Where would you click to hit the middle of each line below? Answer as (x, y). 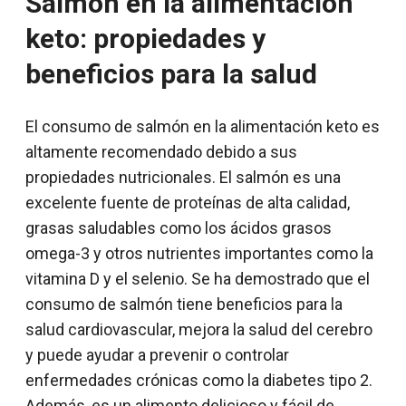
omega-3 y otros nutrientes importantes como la (199, 254)
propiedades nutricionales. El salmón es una (183, 178)
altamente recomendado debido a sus (161, 152)
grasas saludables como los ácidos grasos (179, 228)
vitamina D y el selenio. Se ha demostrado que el (198, 279)
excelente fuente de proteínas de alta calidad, (188, 203)
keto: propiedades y (145, 39)
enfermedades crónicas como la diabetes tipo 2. (199, 381)
